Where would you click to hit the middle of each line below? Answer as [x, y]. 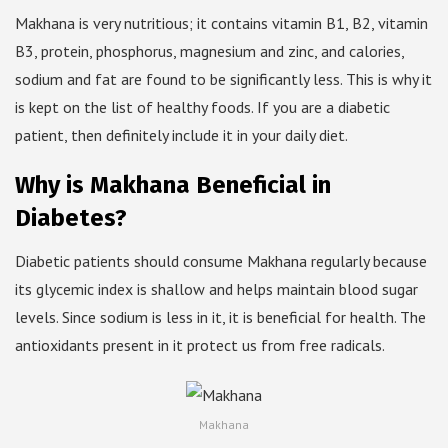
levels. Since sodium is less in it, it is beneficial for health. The [220, 317]
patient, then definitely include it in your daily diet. [181, 135]
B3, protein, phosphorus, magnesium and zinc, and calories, [209, 51]
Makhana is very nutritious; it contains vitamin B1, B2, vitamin [221, 23]
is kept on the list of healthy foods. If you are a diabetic [202, 107]
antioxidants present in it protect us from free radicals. [200, 345]
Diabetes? [71, 218]
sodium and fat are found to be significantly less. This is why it [223, 79]
